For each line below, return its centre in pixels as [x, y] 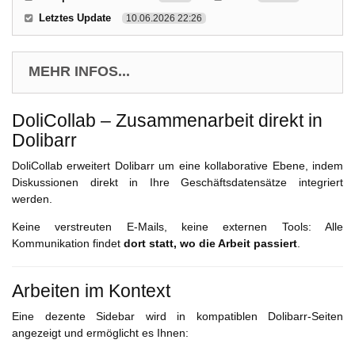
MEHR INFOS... [79, 72]
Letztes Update [75, 18]
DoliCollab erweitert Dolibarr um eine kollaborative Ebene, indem [177, 166]
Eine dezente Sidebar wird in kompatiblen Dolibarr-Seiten [177, 317]
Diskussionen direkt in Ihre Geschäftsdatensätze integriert [177, 183]
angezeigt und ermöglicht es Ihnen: [100, 333]
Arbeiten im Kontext [91, 291]
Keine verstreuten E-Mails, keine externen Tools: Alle [177, 227]
